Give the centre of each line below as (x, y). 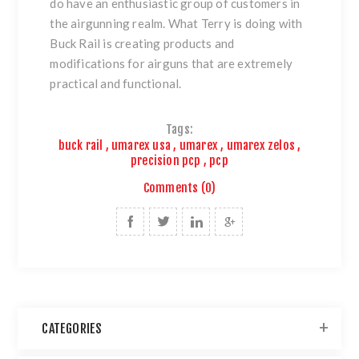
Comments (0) (179, 188)
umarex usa (141, 145)
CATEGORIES (72, 328)
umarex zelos (260, 145)
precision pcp (166, 160)
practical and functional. (116, 84)
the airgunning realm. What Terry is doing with (176, 24)
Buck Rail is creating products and (142, 44)
